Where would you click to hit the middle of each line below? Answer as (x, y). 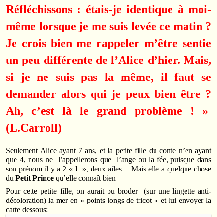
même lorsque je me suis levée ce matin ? (108, 26)
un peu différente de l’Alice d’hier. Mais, (108, 60)
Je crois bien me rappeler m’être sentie (108, 43)
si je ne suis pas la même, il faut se (108, 77)
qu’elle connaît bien (85, 178)
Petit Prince (35, 178)
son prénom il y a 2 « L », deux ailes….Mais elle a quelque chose (108, 169)
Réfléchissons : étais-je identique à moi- (108, 9)
